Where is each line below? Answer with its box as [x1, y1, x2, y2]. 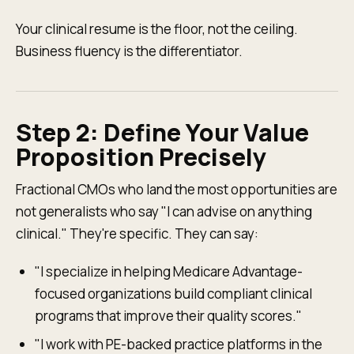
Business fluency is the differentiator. [16, 42, 243, 60]
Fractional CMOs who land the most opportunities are [16, 180, 337, 198]
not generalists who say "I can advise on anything [16, 202, 312, 220]
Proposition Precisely [16, 141, 266, 173]
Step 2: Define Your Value [16, 116, 309, 149]
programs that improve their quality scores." [35, 307, 302, 325]
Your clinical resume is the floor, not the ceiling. [16, 20, 298, 38]
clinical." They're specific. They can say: [16, 224, 258, 243]
